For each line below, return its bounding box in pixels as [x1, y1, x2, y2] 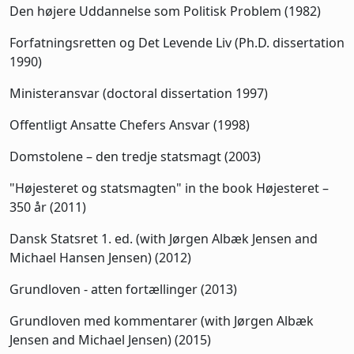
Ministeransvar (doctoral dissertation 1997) [9, 84, 268, 102]
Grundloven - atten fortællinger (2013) [9, 280, 237, 298]
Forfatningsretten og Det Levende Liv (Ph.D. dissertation [9, 33, 345, 51]
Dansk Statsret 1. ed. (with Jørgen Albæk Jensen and [9, 229, 318, 247]
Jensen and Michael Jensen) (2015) [9, 330, 211, 348]
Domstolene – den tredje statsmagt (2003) [9, 147, 261, 165]
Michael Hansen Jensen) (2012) [9, 248, 191, 266]
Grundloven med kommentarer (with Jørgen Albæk [9, 311, 314, 330]
